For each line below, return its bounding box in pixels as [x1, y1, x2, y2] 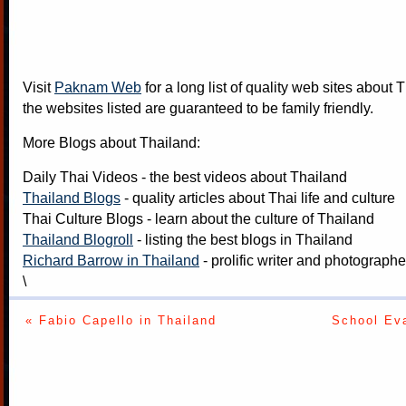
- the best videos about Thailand [138, 168, 347, 185]
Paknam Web [54, 78, 141, 95]
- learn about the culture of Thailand [143, 209, 374, 227]
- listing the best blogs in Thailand [133, 230, 353, 247]
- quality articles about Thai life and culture [121, 188, 395, 206]
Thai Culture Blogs [23, 209, 143, 227]
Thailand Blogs [23, 188, 121, 206]
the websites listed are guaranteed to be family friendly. [23, 99, 373, 116]
